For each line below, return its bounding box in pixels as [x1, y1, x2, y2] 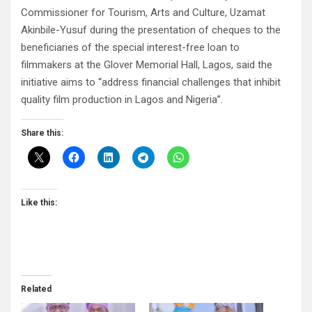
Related [21, 284, 52, 295]
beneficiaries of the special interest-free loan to [21, 41, 240, 54]
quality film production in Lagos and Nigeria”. [21, 93, 223, 107]
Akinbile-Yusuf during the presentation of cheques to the [21, 24, 281, 37]
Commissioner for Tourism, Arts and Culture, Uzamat [21, 6, 265, 19]
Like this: [21, 198, 57, 208]
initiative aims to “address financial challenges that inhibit [21, 76, 281, 89]
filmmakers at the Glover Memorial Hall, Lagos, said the [21, 58, 272, 72]
